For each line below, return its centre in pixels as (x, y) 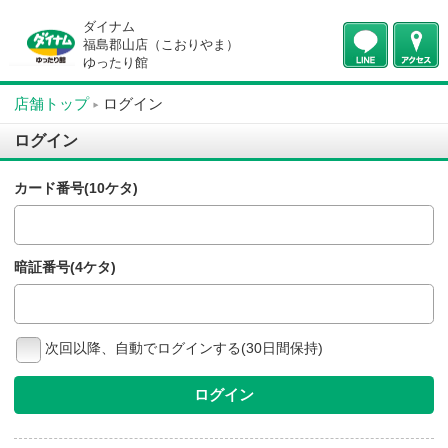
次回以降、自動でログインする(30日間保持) (195, 374)
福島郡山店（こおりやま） (173, 47)
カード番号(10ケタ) (81, 202)
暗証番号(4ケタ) (70, 286)
